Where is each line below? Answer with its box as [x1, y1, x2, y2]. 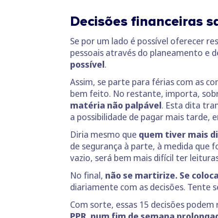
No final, [70, 169, 105, 181]
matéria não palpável [70, 99, 162, 111]
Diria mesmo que [70, 128, 139, 140]
